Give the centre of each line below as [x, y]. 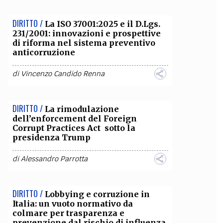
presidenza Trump [51, 137]
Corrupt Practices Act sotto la [74, 128]
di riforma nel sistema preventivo [84, 43]
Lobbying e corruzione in [97, 194]
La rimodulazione [82, 109]
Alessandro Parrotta [54, 159]
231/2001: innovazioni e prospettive [86, 33]
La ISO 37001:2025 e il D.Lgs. [102, 24]
